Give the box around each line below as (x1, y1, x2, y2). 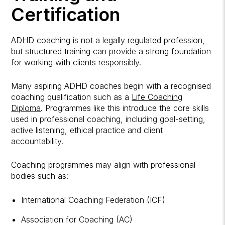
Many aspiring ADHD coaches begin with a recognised (11, 80, 211, 91)
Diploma (11, 102, 41, 113)
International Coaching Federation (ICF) (21, 194, 166, 205)
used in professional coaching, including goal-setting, (11, 114, 206, 124)
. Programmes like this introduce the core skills (41, 102, 209, 113)
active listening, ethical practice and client (11, 125, 163, 135)
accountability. (11, 136, 64, 146)
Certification (11, 3, 121, 26)
